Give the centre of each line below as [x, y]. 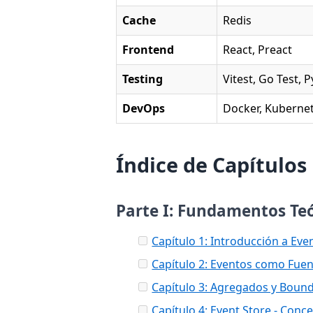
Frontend [148, 49]
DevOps [144, 108]
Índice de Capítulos [212, 164]
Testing [143, 79]
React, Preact [258, 49]
